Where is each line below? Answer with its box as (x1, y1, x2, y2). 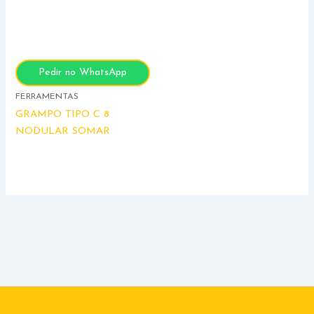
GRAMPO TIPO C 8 (15, 109, 110, 121)
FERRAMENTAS (15, 92, 79, 101)
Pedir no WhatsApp (39, 67, 128, 78)
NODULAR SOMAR (15, 126, 111, 137)
